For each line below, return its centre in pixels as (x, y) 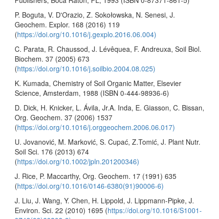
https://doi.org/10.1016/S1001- (155, 210)
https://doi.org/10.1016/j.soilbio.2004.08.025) (86, 68)
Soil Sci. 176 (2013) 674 (52, 151)
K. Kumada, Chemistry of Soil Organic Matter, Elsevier (98, 83)
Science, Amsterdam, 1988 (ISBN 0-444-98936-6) (92, 93)
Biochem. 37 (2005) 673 (52, 58)
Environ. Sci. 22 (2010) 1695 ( (61, 210)
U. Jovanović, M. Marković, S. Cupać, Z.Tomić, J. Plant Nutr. (108, 142)
